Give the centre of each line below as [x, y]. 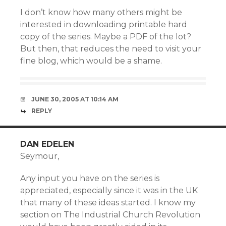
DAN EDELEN [47, 144]
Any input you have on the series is [90, 178]
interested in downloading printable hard [104, 24]
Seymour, [40, 156]
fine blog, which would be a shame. [91, 61]
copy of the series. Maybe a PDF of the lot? [106, 37]
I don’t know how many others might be [101, 12]
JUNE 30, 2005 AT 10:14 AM [75, 99]
